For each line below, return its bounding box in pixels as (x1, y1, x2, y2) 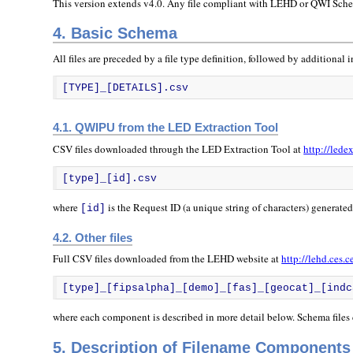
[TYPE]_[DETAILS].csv (61, 81, 188, 94)
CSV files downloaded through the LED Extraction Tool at (53, 142, 304, 157)
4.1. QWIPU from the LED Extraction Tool (53, 121, 279, 135)
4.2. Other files (53, 230, 133, 244)
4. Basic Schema (53, 24, 178, 43)
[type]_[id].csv (61, 172, 157, 184)
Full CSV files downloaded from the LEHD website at (53, 251, 282, 266)
